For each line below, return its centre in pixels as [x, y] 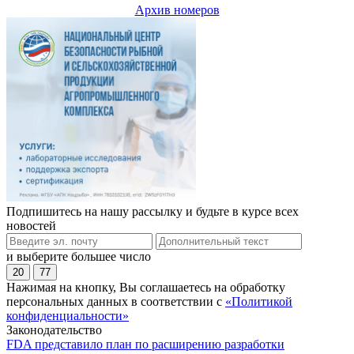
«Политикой [259, 301]
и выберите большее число [79, 256]
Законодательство [54, 330]
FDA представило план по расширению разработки [145, 344]
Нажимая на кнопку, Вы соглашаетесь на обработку [146, 287]
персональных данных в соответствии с [116, 301]
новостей [31, 225]
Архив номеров [177, 10]
